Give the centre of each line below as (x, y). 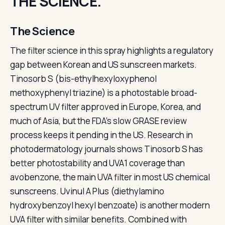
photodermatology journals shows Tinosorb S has (106, 149)
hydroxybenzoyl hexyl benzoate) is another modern (110, 205)
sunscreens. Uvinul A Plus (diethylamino (87, 191)
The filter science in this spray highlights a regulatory (112, 50)
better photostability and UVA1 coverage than (97, 163)
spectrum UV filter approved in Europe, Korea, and (105, 107)
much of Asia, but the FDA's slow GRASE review (98, 121)
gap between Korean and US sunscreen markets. (103, 65)
